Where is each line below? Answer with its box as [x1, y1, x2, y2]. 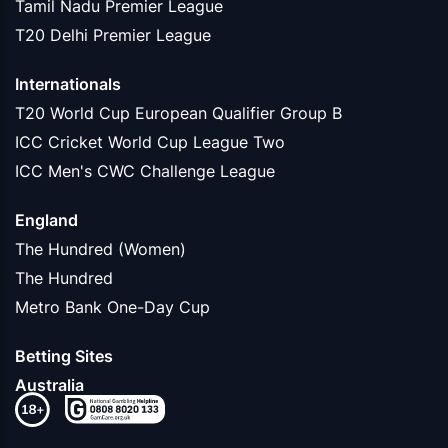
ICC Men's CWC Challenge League [15, 160, 275, 181]
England [15, 209, 78, 230]
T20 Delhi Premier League [15, 24, 211, 45]
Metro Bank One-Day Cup [15, 296, 210, 317]
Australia [15, 374, 84, 395]
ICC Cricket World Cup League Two [15, 131, 285, 152]
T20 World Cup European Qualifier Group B [15, 102, 342, 123]
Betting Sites [15, 345, 113, 366]
